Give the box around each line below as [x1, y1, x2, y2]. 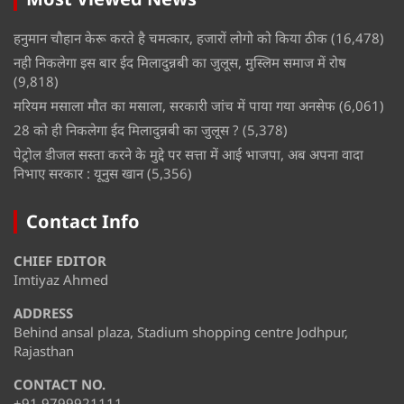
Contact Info [26, 208, 140, 234]
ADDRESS [14, 303, 73, 322]
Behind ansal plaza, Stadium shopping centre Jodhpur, [14, 322, 348, 341]
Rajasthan [14, 341, 74, 360]
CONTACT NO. [14, 374, 106, 393]
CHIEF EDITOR [14, 251, 106, 270]
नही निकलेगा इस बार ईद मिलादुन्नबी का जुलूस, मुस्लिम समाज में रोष [14, 52, 346, 71]
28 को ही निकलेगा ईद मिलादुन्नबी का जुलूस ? [14, 120, 239, 139]
